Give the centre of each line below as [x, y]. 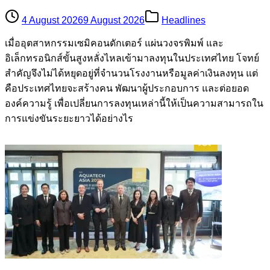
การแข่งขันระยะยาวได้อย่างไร [69, 119]
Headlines [184, 20]
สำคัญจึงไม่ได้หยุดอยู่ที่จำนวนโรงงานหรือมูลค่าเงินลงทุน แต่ [131, 74]
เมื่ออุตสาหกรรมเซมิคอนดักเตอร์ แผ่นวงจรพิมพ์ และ [114, 43]
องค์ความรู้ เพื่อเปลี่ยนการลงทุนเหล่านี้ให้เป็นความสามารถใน [134, 104]
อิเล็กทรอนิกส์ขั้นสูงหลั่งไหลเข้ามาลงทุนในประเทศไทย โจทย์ [132, 58]
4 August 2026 [52, 20]
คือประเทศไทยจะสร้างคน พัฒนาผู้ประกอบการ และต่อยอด [127, 89]
